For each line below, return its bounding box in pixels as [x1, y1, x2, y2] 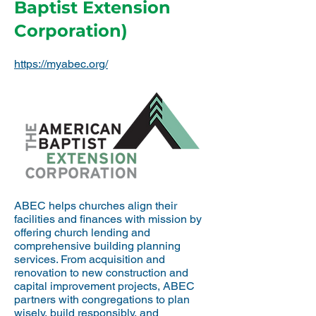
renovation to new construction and [14, 266, 188, 279]
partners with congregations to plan [14, 293, 190, 306]
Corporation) [14, 20, 128, 41]
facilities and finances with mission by [14, 212, 202, 226]
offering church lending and [14, 226, 150, 239]
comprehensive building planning [14, 239, 181, 253]
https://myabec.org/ [14, 57, 108, 71]
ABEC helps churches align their [14, 199, 177, 212]
